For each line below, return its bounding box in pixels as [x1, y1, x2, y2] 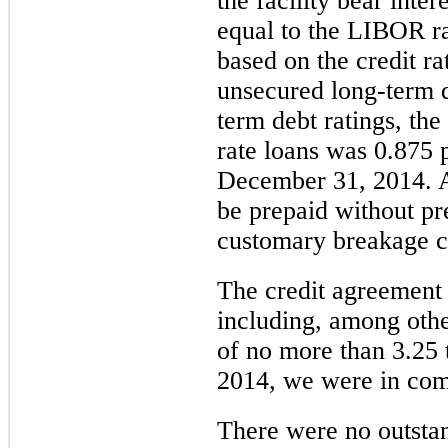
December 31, [217, 165, 373, 195]
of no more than [217, 335, 392, 365]
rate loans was [217, 135, 374, 165]
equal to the [217, 15, 347, 45]
